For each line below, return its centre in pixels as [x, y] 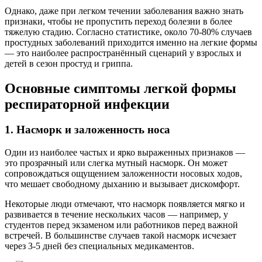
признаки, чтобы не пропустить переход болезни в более [118, 21]
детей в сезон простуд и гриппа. [69, 63]
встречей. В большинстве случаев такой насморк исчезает [120, 236]
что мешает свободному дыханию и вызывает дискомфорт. [122, 184]
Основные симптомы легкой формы [120, 88]
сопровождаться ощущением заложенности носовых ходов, [123, 174]
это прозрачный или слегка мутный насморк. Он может [116, 163]
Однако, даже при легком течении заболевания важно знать [124, 11]
